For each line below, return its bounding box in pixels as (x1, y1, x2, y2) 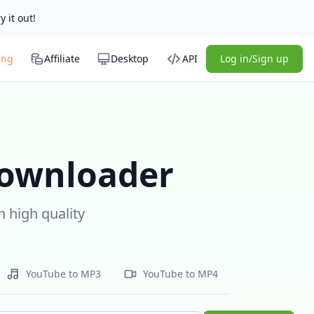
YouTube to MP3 (26, 267, 101, 280)
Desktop (111, 52, 149, 65)
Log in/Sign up (220, 52, 289, 65)
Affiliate (44, 52, 80, 65)
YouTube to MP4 (143, 267, 218, 280)
